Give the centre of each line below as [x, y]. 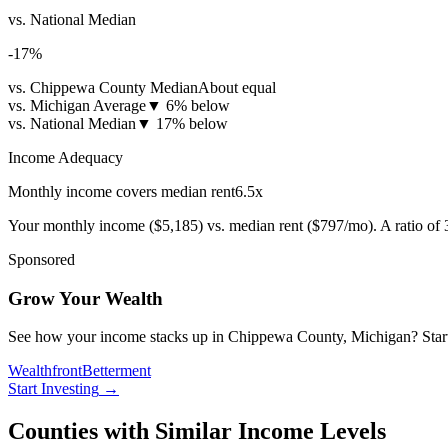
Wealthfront [45, 371]
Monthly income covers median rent [121, 191]
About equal [237, 87]
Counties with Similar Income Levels [197, 431]
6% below [198, 105]
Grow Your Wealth [85, 298]
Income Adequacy [65, 157]
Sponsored [41, 259]
